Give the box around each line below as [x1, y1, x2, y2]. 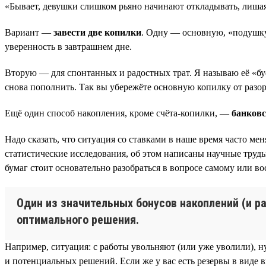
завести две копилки [53, 27, 141, 37]
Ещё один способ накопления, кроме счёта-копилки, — [5, 107, 232, 118]
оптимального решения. [17, 212, 139, 227]
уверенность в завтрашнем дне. [5, 41, 132, 52]
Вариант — [5, 27, 53, 37]
